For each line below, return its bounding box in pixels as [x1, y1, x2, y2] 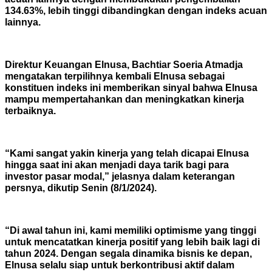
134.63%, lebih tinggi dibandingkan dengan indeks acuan [5, 5, 267, 16]
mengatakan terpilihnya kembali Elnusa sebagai [5, 70, 225, 81]
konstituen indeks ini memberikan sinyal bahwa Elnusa [5, 82, 257, 93]
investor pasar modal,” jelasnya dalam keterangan [5, 171, 235, 182]
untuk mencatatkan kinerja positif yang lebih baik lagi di [5, 236, 260, 247]
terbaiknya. [5, 105, 58, 116]
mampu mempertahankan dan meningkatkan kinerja [5, 93, 244, 104]
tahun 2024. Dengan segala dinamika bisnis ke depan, [5, 248, 252, 259]
